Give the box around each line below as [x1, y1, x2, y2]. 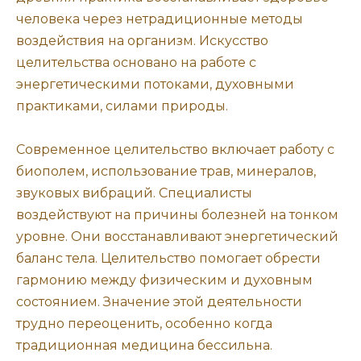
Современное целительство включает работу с [16, 141, 334, 157]
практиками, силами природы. [16, 98, 228, 114]
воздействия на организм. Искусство [16, 32, 268, 48]
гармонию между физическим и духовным [16, 272, 313, 288]
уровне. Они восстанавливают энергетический [16, 228, 338, 244]
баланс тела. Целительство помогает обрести [16, 250, 321, 266]
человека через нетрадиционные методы [16, 10, 303, 27]
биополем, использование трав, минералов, [16, 163, 316, 179]
